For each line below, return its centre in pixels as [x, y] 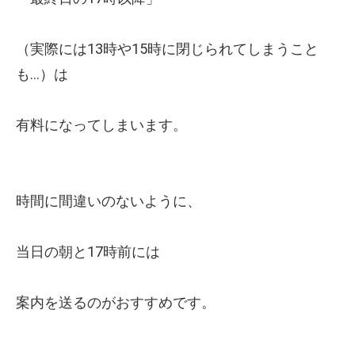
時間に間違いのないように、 [109, 201]
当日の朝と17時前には [88, 252]
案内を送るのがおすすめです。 [116, 303]
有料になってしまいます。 [101, 125]
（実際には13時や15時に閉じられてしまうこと [167, 49]
